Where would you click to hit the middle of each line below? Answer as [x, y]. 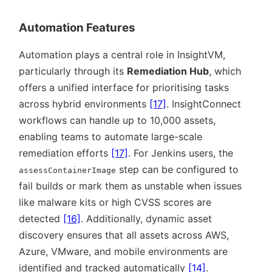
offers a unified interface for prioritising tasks [124, 87]
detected [41, 218]
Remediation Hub [168, 71]
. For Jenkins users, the [181, 153]
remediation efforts [65, 153]
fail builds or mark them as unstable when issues [130, 185]
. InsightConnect [204, 104]
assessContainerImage [67, 170]
